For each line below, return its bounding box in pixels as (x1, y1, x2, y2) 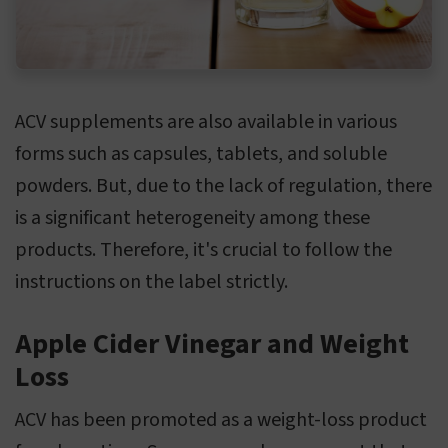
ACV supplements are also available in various (15, 108, 397, 137)
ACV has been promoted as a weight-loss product (15, 406, 427, 435)
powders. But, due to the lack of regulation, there (15, 172, 432, 201)
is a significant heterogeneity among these (15, 204, 370, 233)
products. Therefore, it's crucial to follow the (15, 236, 392, 265)
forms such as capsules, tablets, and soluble (15, 140, 387, 169)
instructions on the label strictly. (15, 268, 288, 297)
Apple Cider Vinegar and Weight (15, 324, 409, 365)
